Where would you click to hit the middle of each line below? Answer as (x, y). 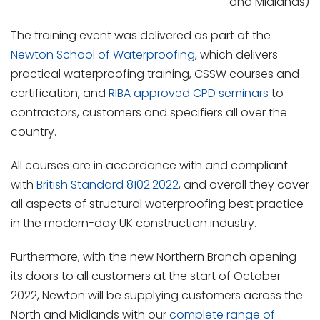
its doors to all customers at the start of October (146, 276)
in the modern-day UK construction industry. (134, 223)
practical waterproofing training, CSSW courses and (155, 74)
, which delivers (236, 55)
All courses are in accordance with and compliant (149, 165)
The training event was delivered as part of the (141, 35)
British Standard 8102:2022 (107, 185)
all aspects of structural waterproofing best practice (157, 204)
